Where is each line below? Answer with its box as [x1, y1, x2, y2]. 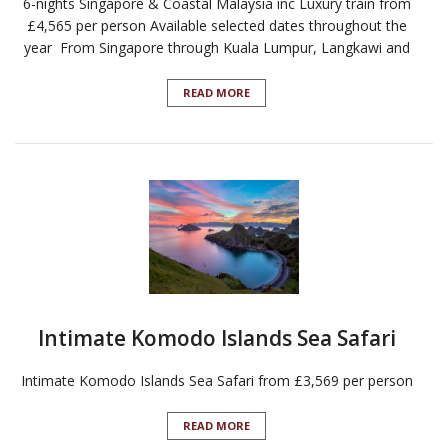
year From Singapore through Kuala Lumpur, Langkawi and [23, 38, 410, 58]
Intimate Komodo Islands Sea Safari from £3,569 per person [20, 371, 413, 391]
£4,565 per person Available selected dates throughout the [26, 16, 407, 36]
